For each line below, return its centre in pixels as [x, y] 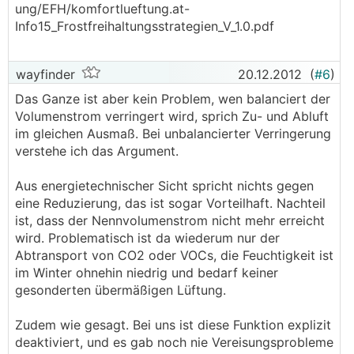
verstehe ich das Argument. [97, 151]
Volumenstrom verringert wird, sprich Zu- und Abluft [172, 116]
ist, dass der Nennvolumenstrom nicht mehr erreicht [170, 220]
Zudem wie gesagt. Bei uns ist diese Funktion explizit [173, 325]
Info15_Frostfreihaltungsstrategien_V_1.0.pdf [145, 26]
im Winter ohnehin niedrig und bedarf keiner [147, 273]
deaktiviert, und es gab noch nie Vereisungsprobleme [174, 342]
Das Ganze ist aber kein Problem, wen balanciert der [173, 99]
